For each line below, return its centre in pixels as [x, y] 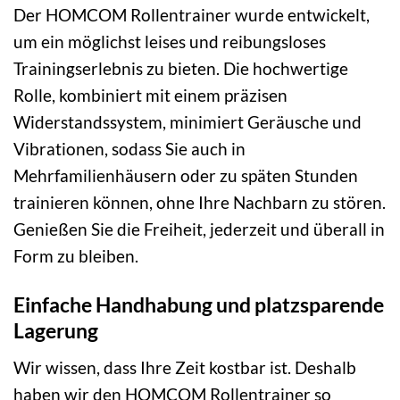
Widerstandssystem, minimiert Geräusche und [187, 122]
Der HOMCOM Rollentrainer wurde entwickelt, [192, 15]
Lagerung [56, 331]
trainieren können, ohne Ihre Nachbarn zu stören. [200, 203]
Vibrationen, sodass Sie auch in [129, 149]
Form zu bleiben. [76, 256]
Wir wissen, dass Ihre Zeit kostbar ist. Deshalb [185, 367]
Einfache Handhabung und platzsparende [199, 305]
